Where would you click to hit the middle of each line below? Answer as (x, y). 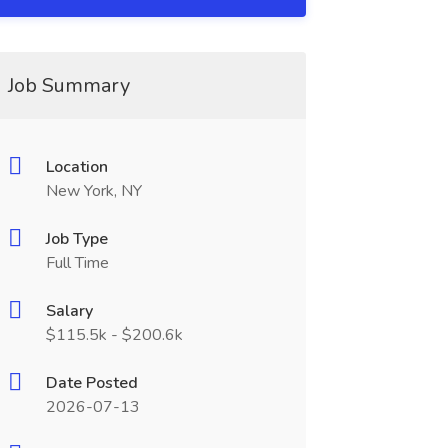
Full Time (77, 263)
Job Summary (68, 85)
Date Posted (91, 383)
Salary (69, 311)
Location (76, 167)
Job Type (76, 239)
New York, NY (93, 191)
